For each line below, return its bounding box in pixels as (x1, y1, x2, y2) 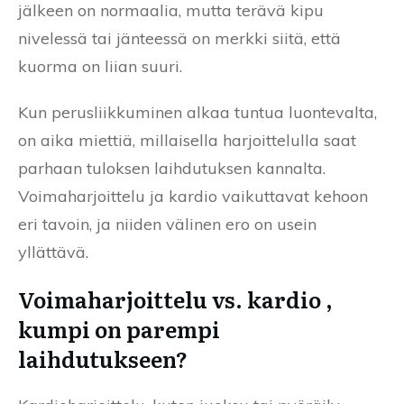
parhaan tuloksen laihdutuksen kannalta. (18, 157, 326, 179)
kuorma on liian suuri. (18, 55, 182, 77)
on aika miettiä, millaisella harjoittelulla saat (18, 129, 356, 151)
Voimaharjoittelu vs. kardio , (18, 282, 333, 315)
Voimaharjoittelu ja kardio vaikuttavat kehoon (18, 185, 368, 207)
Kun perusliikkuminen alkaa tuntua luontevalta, (18, 101, 377, 123)
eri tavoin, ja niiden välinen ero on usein (18, 213, 317, 234)
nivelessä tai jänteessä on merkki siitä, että (18, 27, 341, 49)
